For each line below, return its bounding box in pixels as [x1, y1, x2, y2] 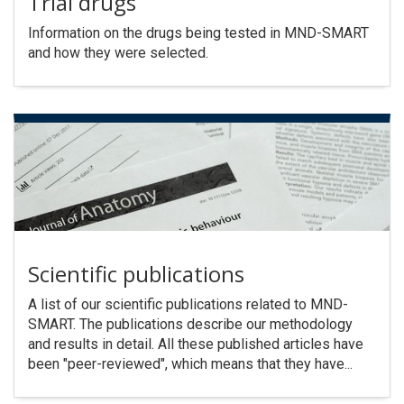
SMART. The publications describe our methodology [28, 316, 353, 334]
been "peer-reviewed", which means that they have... [28, 355, 353, 373]
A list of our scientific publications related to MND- [28, 296, 348, 314]
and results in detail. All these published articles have [28, 335, 363, 353]
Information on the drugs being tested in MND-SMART [28, 24, 369, 42]
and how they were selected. [28, 44, 208, 62]
